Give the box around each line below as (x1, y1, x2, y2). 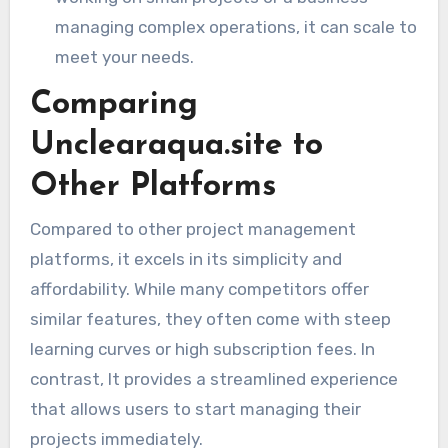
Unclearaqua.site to (29, 129, 323, 162)
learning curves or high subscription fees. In (29, 338, 375, 359)
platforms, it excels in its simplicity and (29, 248, 342, 269)
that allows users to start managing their (29, 398, 361, 419)
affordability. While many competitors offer (29, 278, 369, 299)
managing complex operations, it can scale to (55, 16, 418, 37)
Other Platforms (29, 170, 276, 203)
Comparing (29, 88, 198, 121)
